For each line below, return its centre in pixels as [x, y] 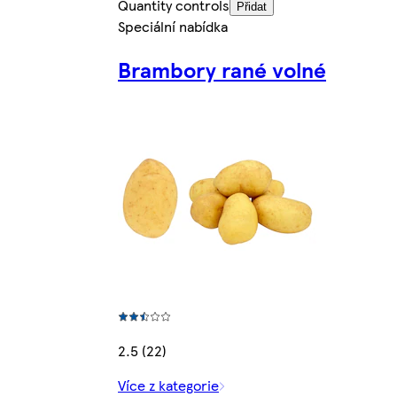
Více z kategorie [168, 385]
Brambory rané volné [222, 69]
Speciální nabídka [173, 26]
